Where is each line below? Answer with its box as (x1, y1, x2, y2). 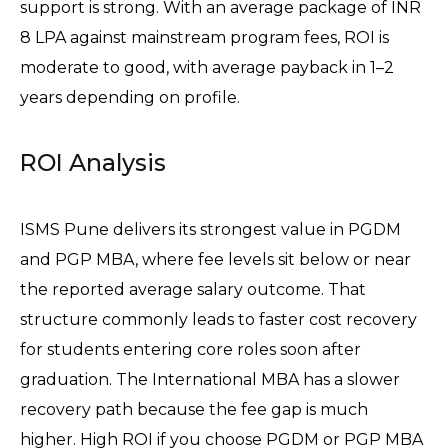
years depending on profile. (20, 88, 240, 108)
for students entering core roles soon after (20, 340, 361, 360)
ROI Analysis (20, 148, 166, 178)
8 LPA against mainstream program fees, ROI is (20, 28, 389, 48)
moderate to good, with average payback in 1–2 (20, 58, 394, 78)
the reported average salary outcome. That (20, 280, 366, 300)
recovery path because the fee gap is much (20, 400, 368, 420)
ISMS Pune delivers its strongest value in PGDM (20, 220, 401, 240)
